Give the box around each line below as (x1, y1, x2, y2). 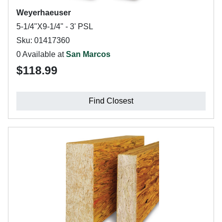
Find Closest (89, 97, 133, 105)
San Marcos (66, 50, 111, 58)
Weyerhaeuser (16, 8, 71, 17)
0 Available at (16, 50, 66, 58)
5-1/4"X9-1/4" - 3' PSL (16, 22, 93, 31)
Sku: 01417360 (16, 36, 70, 45)
